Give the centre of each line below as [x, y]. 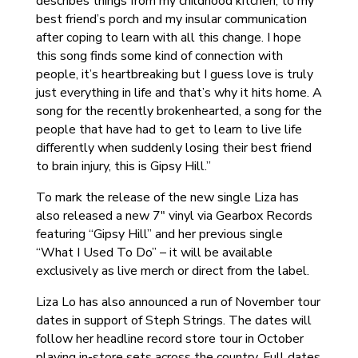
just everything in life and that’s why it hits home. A [179, 93]
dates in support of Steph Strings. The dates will [173, 320]
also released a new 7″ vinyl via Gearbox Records [174, 216]
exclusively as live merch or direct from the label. [172, 271]
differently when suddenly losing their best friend [173, 148]
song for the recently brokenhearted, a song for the [179, 111]
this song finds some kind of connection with [159, 56]
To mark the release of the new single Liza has [167, 197]
